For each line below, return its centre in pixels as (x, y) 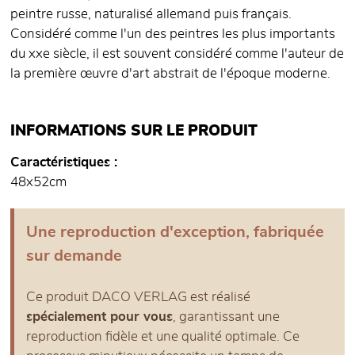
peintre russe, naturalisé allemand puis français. (151, 15)
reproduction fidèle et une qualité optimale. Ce (163, 337)
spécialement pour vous (99, 317)
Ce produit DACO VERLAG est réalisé (138, 298)
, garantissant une (226, 317)
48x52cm (38, 183)
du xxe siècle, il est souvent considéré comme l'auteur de (177, 54)
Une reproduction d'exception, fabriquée (175, 233)
